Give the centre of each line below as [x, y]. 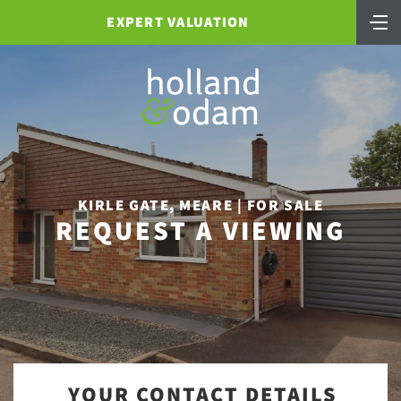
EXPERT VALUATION [178, 22]
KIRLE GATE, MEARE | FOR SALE [200, 205]
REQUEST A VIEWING [200, 230]
